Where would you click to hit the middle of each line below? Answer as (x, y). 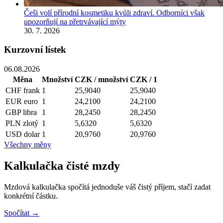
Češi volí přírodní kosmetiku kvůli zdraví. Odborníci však (114, 12)
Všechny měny (28, 144)
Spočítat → (22, 213)
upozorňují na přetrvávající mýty (75, 21)
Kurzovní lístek (35, 50)
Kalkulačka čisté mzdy (62, 166)
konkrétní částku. (31, 196)
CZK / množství (101, 79)
